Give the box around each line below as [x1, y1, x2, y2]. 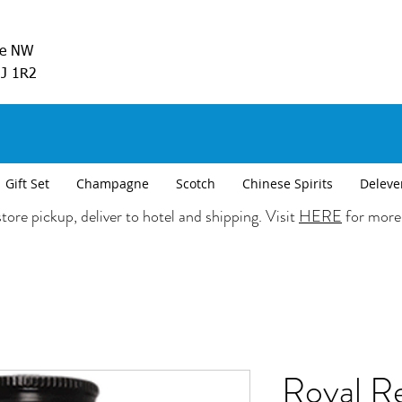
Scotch [176, 175, 215, 193]
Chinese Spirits [242, 175, 333, 193]
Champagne [76, 175, 149, 193]
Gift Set [5, 175, 49, 193]
